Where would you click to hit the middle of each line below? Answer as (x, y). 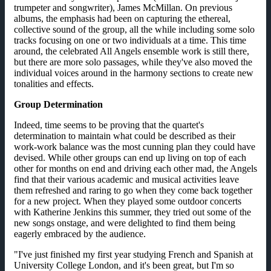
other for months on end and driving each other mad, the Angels (135, 169)
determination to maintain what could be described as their (125, 136)
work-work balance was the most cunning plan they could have (135, 147)
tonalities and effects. (54, 84)
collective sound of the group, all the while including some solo (134, 30)
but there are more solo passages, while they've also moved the (133, 62)
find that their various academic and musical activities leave (126, 180)
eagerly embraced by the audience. (80, 234)
